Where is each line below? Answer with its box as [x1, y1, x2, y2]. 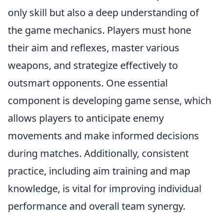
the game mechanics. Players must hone [8, 23, 191, 37]
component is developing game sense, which [8, 94, 211, 107]
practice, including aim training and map [8, 164, 190, 177]
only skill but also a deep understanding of [8, 6, 199, 19]
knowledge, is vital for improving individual [8, 182, 201, 195]
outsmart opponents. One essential [8, 76, 168, 89]
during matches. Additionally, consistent [8, 147, 189, 160]
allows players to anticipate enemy [8, 111, 164, 125]
